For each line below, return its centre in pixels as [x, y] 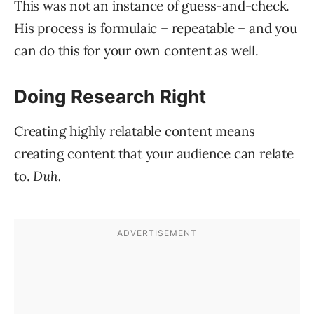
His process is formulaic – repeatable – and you [156, 28]
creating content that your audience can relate [154, 154]
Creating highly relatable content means [135, 131]
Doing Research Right [110, 97]
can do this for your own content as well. [136, 51]
